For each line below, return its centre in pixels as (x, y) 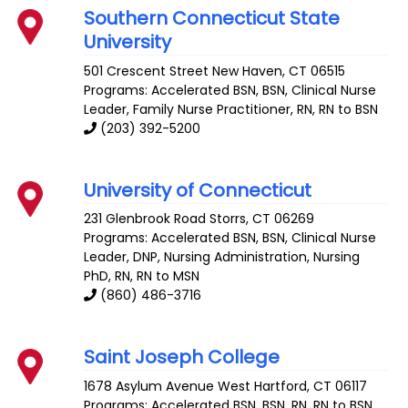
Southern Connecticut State (212, 18)
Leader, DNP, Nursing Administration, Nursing (222, 257)
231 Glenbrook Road (145, 219)
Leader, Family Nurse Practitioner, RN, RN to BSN (231, 109)
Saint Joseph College (182, 357)
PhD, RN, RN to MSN (142, 276)
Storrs (228, 219)
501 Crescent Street (147, 71)
